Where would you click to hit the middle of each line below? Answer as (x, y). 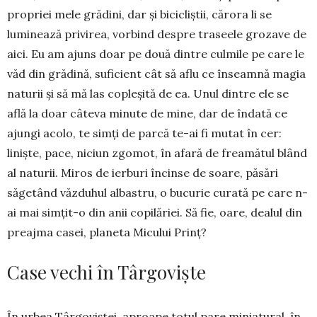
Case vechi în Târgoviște (106, 272)
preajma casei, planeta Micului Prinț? (107, 232)
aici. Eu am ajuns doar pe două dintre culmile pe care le (156, 53)
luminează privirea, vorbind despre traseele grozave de (157, 34)
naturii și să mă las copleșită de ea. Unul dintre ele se (148, 93)
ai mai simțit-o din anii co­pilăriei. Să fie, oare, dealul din (155, 212)
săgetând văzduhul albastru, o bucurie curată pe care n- (157, 192)
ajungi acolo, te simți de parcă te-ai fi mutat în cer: (144, 133)
